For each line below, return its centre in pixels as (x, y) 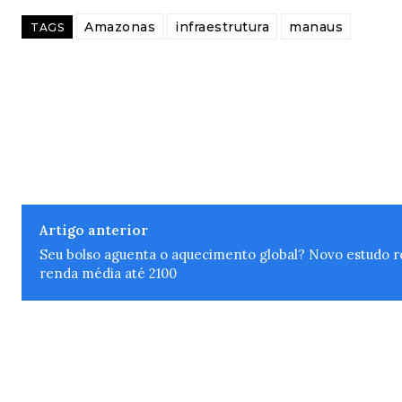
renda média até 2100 (108, 273)
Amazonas (120, 27)
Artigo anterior (94, 230)
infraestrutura (222, 27)
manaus (316, 27)
